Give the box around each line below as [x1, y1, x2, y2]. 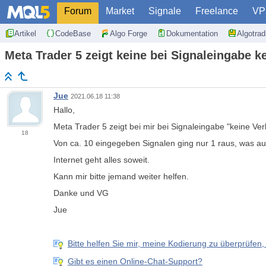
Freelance [195, 6, 238, 16]
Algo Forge [110, 28, 147, 38]
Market [106, 6, 134, 16]
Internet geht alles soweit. [53, 155, 150, 165]
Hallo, [53, 105, 75, 115]
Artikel [14, 28, 36, 38]
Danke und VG [53, 188, 109, 198]
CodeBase [55, 28, 91, 38]
